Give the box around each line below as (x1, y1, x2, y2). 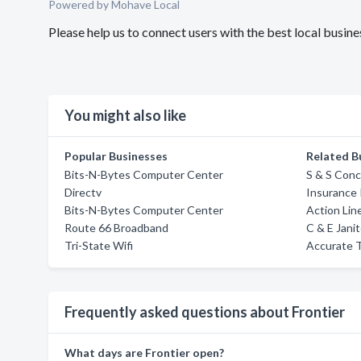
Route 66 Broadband (64, 221, 168, 234)
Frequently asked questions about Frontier (64, 303, 345, 321)
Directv (64, 185, 102, 199)
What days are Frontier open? (64, 346, 224, 359)
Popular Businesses (64, 149, 168, 163)
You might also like (64, 106, 186, 124)
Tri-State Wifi (64, 239, 133, 252)
